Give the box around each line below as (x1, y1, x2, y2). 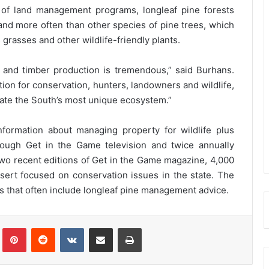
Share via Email (112, 223, 131, 233)
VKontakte (83, 223, 122, 233)
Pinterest (25, 223, 60, 233)
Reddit (54, 223, 79, 233)
